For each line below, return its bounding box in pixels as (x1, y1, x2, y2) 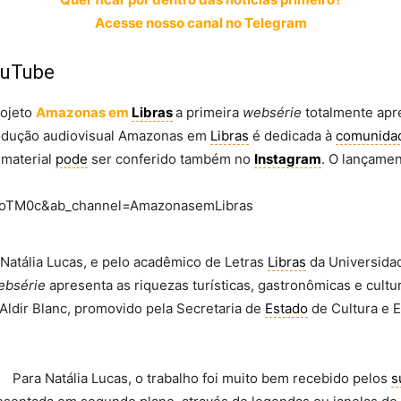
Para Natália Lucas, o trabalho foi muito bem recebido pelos (13, 370, 391, 387)
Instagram (254, 150, 321, 167)
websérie (243, 104, 302, 121)
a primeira (175, 104, 243, 121)
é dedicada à (249, 127, 336, 144)
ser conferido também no (88, 150, 254, 167)
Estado (265, 300, 308, 317)
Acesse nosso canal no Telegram (94, 14, 307, 31)
